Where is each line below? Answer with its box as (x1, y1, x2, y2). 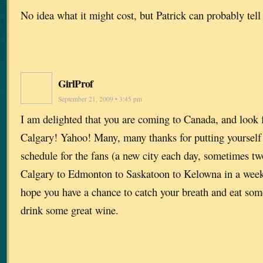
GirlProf (58, 76, 93, 92)
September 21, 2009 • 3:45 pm (58, 95, 142, 104)
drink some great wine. (21, 203, 119, 218)
